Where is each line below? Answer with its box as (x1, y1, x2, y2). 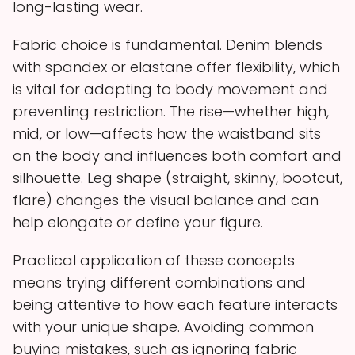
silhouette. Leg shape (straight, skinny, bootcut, (13, 167, 342, 188)
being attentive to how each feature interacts (13, 294, 338, 315)
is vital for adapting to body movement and (13, 78, 328, 99)
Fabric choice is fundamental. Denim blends (13, 34, 323, 55)
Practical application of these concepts (13, 250, 295, 270)
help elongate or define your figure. (13, 212, 263, 232)
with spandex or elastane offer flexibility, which (13, 56, 340, 77)
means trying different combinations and (13, 272, 306, 292)
